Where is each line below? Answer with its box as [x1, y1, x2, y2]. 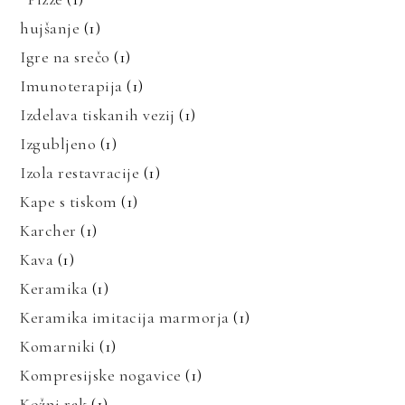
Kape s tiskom [20, 191, 118, 212]
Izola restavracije [20, 162, 140, 183]
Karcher [20, 220, 77, 240]
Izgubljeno [20, 133, 97, 154]
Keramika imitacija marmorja [20, 306, 230, 327]
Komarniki [20, 335, 96, 356]
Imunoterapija [20, 75, 123, 96]
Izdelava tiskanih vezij [20, 104, 175, 125]
